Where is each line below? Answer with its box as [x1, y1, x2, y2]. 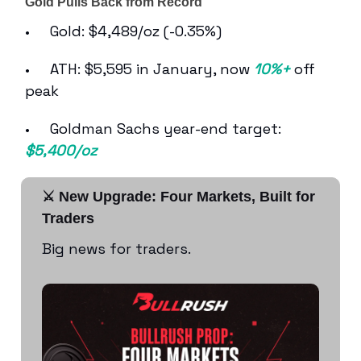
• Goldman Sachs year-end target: [25, 118, 281, 138]
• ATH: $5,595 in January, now [25, 59, 254, 78]
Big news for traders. [42, 239, 195, 258]
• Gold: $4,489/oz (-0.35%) [25, 21, 222, 40]
